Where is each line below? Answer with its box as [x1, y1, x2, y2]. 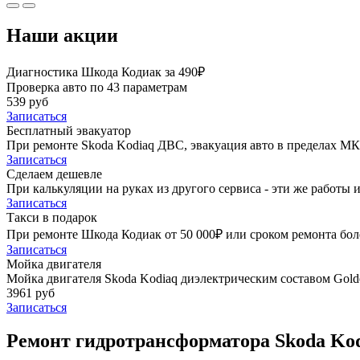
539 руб [6, 94, 48, 108]
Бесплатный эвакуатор [6, 123, 131, 137]
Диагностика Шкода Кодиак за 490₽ [6, 64, 205, 79]
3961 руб [6, 285, 55, 300]
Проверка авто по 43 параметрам [6, 80, 187, 94]
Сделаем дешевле [6, 166, 102, 181]
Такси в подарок [6, 210, 97, 224]
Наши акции [6, 24, 118, 46]
